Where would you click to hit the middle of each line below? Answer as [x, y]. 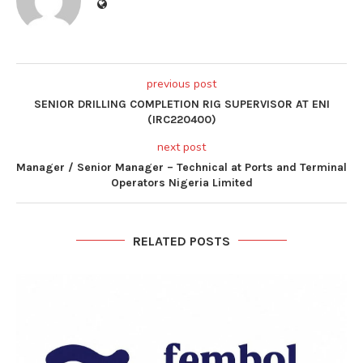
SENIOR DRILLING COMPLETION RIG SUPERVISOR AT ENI [181, 104]
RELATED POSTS [181, 241]
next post [181, 147]
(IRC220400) [181, 119]
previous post [181, 83]
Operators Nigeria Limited [181, 182]
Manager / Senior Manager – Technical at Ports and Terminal [181, 167]
